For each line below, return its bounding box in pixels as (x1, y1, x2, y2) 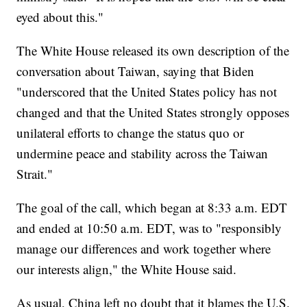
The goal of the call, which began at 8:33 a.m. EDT (16, 199, 288, 217)
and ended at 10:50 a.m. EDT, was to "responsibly (16, 219, 282, 237)
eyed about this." (16, 8, 104, 26)
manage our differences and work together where (16, 240, 271, 258)
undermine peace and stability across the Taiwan (16, 145, 269, 162)
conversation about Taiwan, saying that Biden (16, 62, 255, 80)
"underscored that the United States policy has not (16, 83, 278, 101)
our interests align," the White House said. (16, 260, 237, 278)
